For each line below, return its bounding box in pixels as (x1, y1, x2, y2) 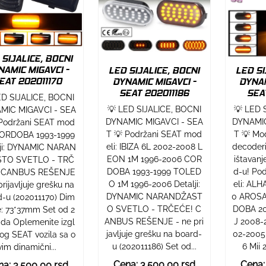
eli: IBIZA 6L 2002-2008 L (106, 142, 202, 152)
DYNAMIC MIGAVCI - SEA (105, 117, 203, 127)
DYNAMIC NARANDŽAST (106, 192, 202, 202)
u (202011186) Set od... (112, 242, 197, 252)
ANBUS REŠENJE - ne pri (104, 217, 204, 227)
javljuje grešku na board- (106, 229, 202, 239)
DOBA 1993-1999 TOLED (107, 167, 202, 177)
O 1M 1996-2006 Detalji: (108, 179, 200, 189)
